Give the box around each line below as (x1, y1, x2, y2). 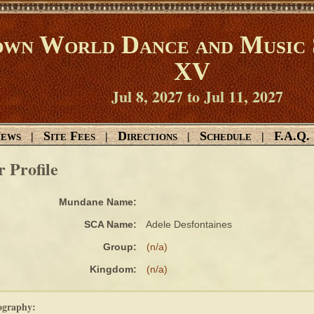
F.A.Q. (274, 129, 310, 143)
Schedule (200, 129, 252, 143)
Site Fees (43, 129, 95, 143)
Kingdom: (90, 264, 137, 275)
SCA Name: (84, 219, 137, 230)
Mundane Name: (59, 196, 137, 207)
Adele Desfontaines (144, 219, 232, 230)
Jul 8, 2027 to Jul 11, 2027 (111, 85, 283, 108)
